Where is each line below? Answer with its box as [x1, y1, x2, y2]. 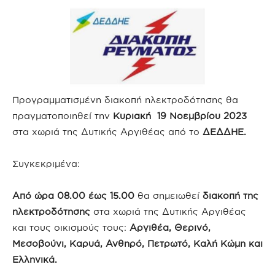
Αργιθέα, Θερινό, [130, 222, 211, 233]
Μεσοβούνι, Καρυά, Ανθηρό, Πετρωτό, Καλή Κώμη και [12, 238, 263, 249]
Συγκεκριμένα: [12, 158, 80, 169]
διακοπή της [203, 190, 258, 201]
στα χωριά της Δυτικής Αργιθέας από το [12, 126, 203, 137]
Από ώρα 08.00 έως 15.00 [12, 190, 134, 201]
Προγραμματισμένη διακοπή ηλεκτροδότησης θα [12, 95, 238, 105]
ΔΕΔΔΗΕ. [203, 126, 246, 137]
